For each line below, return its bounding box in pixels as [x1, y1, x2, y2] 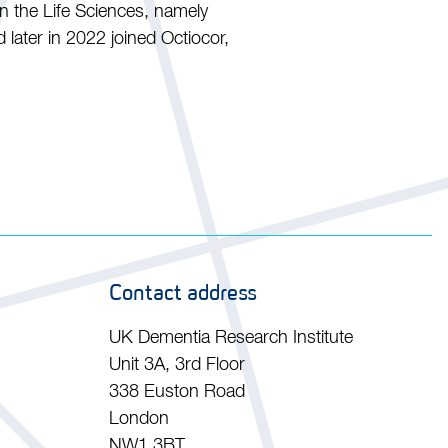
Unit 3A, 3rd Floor [108, 356, 245, 374]
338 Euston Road [108, 383, 245, 401]
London [108, 410, 169, 428]
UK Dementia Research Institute [108, 329, 353, 347]
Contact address [108, 279, 257, 306]
